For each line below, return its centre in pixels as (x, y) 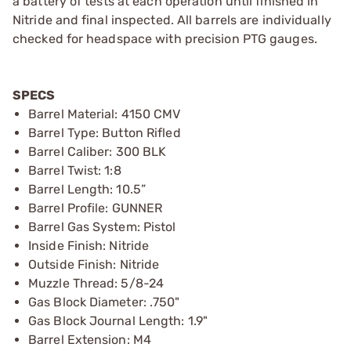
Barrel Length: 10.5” (87, 189)
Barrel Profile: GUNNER (96, 208)
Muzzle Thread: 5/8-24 (96, 283)
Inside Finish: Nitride (89, 245)
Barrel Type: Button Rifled (105, 132)
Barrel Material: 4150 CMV (105, 114)
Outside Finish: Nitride (94, 264)
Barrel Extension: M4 (90, 339)
